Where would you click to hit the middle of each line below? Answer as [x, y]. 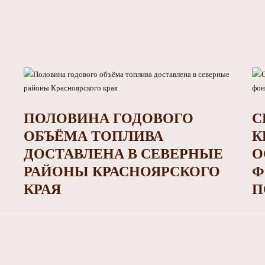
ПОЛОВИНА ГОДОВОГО [108, 119]
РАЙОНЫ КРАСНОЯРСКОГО [122, 172]
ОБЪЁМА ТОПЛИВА [93, 136]
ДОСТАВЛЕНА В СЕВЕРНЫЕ [123, 154]
